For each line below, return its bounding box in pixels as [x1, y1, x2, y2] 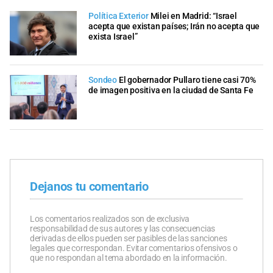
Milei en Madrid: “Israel [150, 10, 237, 21]
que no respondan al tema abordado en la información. [30, 252, 227, 263]
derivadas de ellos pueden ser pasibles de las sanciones [30, 233, 227, 243]
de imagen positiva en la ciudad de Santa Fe [88, 85, 253, 96]
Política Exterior [88, 10, 151, 21]
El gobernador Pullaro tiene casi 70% [118, 75, 256, 86]
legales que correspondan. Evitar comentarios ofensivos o [30, 243, 238, 253]
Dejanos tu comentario [30, 179, 149, 194]
